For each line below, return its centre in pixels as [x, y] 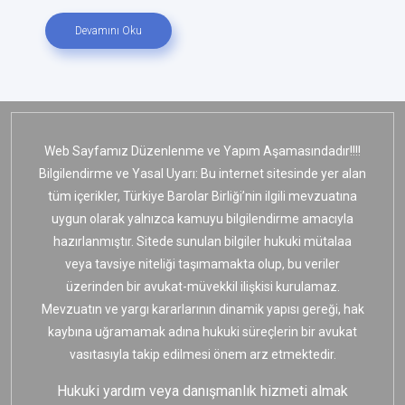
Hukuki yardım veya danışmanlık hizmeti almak [202, 391]
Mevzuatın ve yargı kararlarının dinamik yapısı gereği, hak [202, 309]
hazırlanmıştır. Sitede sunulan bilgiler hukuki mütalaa [202, 241]
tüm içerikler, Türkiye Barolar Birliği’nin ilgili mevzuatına [202, 196]
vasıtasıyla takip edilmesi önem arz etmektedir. [202, 354]
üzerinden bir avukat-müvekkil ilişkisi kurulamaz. [202, 286]
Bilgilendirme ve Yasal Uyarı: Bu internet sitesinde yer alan [202, 173]
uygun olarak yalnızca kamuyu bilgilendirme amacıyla [202, 218]
